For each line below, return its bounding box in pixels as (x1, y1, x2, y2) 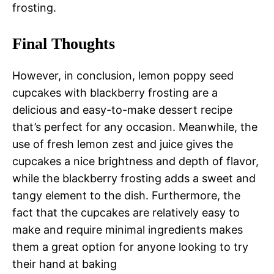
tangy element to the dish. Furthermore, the (12, 189, 240, 202)
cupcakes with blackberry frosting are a (12, 86, 218, 100)
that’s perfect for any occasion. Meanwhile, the (12, 120, 257, 134)
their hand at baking (12, 257, 117, 271)
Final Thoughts (12, 35, 115, 53)
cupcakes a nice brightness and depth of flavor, (12, 155, 259, 168)
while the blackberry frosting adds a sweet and (12, 172, 256, 185)
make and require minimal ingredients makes (12, 223, 243, 237)
